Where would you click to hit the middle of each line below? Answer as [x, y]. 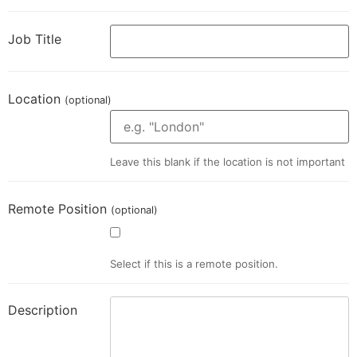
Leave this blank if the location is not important [228, 161]
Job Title [35, 39]
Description [43, 310]
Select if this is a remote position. [194, 263]
